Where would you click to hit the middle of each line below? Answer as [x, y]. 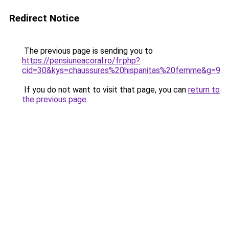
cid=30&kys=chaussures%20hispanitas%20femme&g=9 [121, 70]
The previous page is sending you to [87, 51]
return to [204, 90]
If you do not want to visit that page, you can [105, 90]
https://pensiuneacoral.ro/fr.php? [81, 61]
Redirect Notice [44, 18]
